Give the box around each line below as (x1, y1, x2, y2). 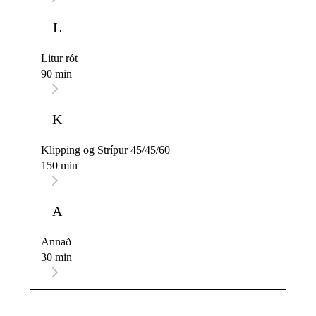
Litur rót (41, 52, 78, 65)
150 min (41, 159, 78, 172)
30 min (41, 251, 72, 264)
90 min (41, 68, 72, 80)
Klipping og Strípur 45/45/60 (41, 144, 170, 157)
